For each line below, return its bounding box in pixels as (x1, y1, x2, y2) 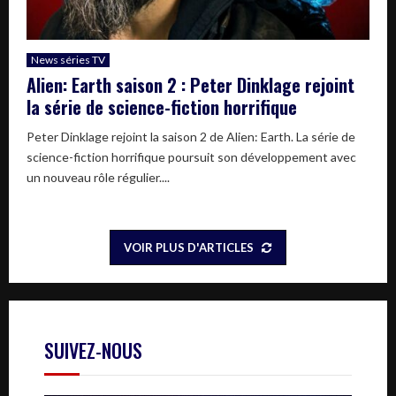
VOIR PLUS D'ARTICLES (123, 240, 254, 255)
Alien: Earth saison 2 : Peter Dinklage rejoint (27, 71, 354, 98)
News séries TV (31, 52, 105, 66)
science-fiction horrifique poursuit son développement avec (27, 148, 356, 164)
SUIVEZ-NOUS (44, 335, 142, 364)
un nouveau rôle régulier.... (27, 169, 170, 185)
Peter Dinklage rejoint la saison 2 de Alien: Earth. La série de (27, 128, 355, 144)
